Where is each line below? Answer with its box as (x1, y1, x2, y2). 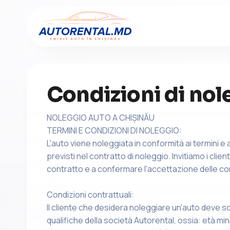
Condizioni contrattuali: (47, 189, 134, 200)
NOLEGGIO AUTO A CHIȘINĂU (47, 112, 155, 123)
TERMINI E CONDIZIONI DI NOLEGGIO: (47, 125, 182, 136)
